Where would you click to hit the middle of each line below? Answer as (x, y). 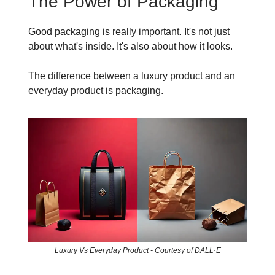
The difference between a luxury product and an (132, 76)
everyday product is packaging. (96, 91)
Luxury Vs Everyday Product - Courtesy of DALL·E (137, 251)
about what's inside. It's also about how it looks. (130, 46)
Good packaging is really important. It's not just (129, 32)
